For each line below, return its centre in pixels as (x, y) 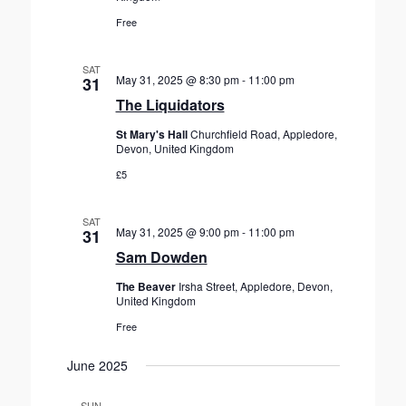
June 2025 (97, 365)
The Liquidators (170, 105)
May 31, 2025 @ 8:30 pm (177, 79)
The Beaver (147, 286)
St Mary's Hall (153, 134)
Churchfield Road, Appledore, (263, 134)
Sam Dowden (161, 257)
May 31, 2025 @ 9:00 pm (177, 232)
